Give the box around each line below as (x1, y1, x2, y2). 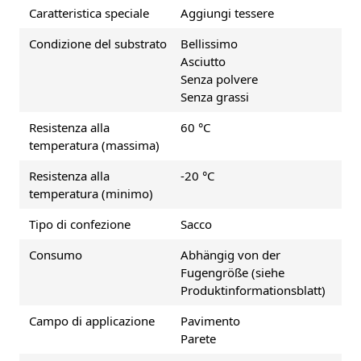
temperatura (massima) (29, 136, 160, 153)
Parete (180, 330, 216, 346)
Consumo (29, 246, 82, 263)
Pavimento (180, 312, 240, 329)
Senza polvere (180, 70, 258, 87)
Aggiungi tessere (180, 4, 274, 21)
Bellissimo (180, 35, 238, 52)
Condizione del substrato (29, 35, 167, 52)
